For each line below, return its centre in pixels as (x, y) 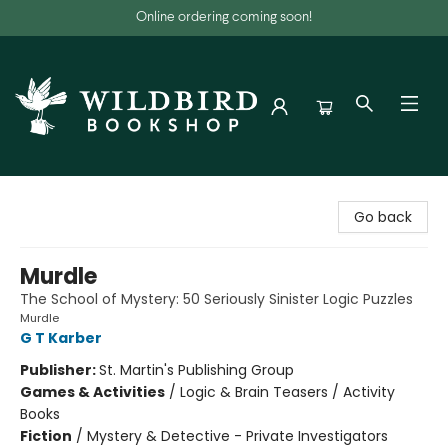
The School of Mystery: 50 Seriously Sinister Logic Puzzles (216, 299)
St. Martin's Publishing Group (196, 370)
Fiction (46, 436)
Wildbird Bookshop (78, 195)
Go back (383, 217)
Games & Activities (92, 392)
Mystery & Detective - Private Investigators (237, 436)
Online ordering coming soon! (224, 17)
